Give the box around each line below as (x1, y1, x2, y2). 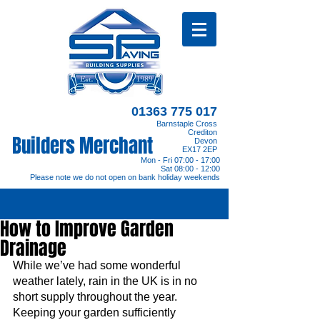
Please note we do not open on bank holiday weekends (30, 173, 220, 181)
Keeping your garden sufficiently (13, 306, 179, 319)
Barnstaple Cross (156, 119, 217, 128)
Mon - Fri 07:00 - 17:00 (141, 156, 220, 164)
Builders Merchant (12, 131, 153, 160)
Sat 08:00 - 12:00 (161, 164, 220, 173)
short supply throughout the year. (13, 291, 180, 303)
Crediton (188, 128, 217, 136)
